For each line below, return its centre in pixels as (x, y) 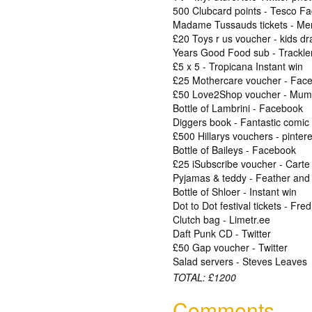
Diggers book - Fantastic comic (241, 122)
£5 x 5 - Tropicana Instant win (238, 66)
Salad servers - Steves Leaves (240, 261)
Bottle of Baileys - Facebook (235, 150)
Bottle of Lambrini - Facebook (238, 108)
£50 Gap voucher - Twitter (231, 247)
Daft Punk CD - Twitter (222, 233)
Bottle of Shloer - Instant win (235, 192)
